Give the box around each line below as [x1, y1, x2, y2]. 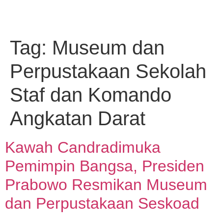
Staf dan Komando [10, 84, 171, 106]
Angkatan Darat [10, 108, 145, 129]
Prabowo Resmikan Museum [5, 176, 207, 193]
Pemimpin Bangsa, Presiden [5, 157, 204, 175]
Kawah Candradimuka [5, 138, 161, 156]
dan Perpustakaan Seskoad [5, 194, 199, 212]
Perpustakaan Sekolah [10, 60, 206, 82]
